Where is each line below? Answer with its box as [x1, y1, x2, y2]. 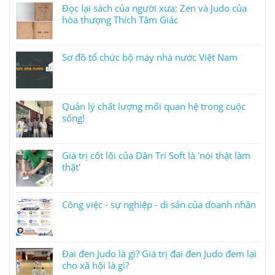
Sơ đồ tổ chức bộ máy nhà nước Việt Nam [62, 50, 238, 63]
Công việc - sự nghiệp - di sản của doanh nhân [62, 198, 256, 211]
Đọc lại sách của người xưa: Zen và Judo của [62, 1, 247, 14]
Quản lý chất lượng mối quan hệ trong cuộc [62, 99, 246, 112]
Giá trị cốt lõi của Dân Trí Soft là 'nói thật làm [62, 149, 250, 161]
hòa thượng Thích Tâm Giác [62, 13, 178, 26]
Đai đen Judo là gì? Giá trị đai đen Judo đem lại [62, 247, 257, 260]
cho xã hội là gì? [62, 258, 129, 271]
